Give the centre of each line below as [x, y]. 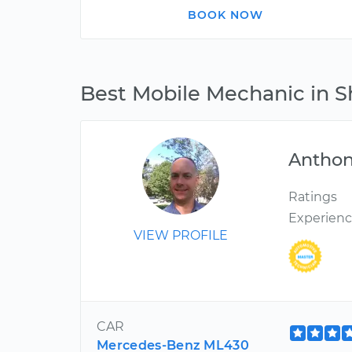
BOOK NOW [225, 15]
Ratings [313, 197]
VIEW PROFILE [181, 235]
